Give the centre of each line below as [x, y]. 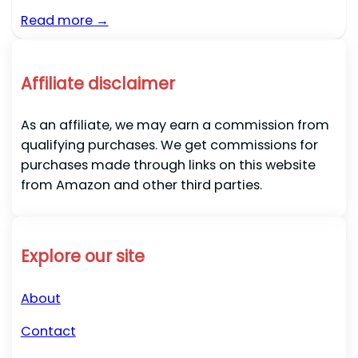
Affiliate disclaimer [97, 84]
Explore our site [82, 257]
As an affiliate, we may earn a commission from [175, 125]
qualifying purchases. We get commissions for [169, 145]
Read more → [64, 21]
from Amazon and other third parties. [141, 185]
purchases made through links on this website [168, 165]
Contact [48, 331]
